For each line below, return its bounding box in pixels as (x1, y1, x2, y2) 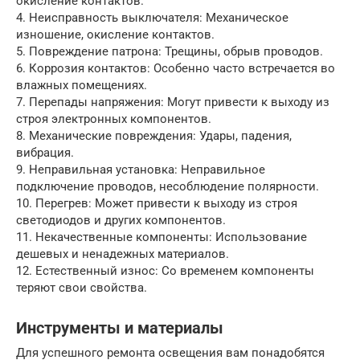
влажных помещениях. (16, 77, 147, 92)
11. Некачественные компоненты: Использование (16, 229, 307, 244)
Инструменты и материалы (16, 318, 223, 337)
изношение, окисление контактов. (16, 27, 215, 42)
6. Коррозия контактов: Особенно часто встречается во (16, 60, 335, 76)
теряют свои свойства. (16, 280, 147, 295)
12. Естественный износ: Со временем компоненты (16, 263, 314, 278)
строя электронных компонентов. (16, 111, 211, 126)
